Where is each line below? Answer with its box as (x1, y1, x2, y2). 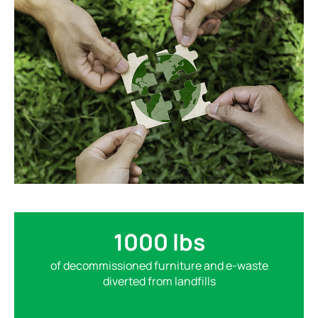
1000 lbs (113, 226, 205, 258)
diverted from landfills (102, 273, 216, 289)
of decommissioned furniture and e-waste (50, 257, 268, 273)
